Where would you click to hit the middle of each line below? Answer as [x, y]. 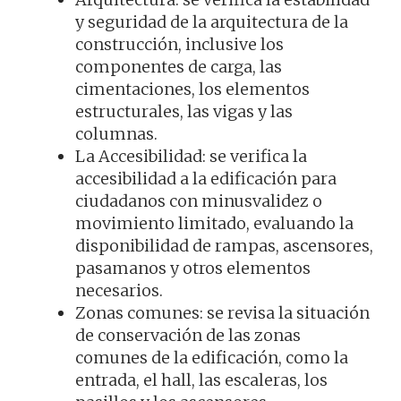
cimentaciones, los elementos [192, 90]
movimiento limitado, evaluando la [214, 224]
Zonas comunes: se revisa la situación [222, 313]
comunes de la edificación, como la [212, 358]
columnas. [116, 134]
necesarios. [119, 291]
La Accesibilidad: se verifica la [191, 157]
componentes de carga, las [179, 67]
